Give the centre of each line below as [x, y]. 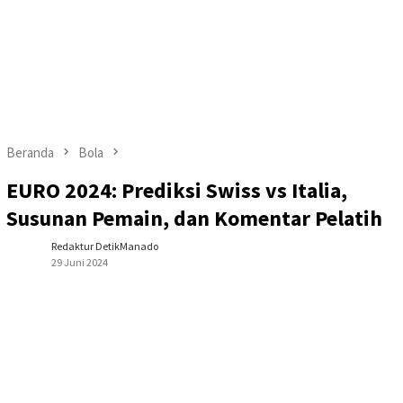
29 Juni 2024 [80, 263]
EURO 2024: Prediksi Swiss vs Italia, [177, 191]
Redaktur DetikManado [105, 246]
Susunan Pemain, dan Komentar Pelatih [194, 219]
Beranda [30, 152]
